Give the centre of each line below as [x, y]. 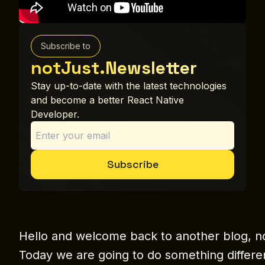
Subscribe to [66, 46]
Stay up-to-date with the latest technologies [129, 86]
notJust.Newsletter [114, 68]
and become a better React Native [107, 100]
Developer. [55, 114]
